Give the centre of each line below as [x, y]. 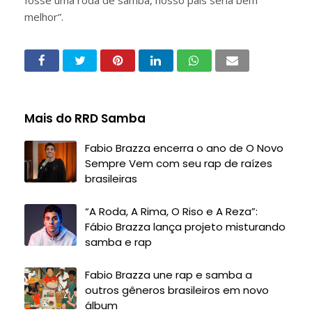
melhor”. [44, 17]
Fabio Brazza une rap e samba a [169, 275]
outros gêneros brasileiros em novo [177, 290]
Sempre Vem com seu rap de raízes [179, 163]
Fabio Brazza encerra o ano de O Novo [184, 148]
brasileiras [111, 179]
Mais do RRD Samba [85, 118]
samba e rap [118, 242]
